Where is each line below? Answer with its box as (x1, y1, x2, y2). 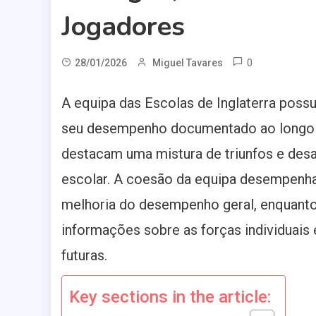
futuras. (61, 247, 107, 265)
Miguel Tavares (152, 57, 223, 69)
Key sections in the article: (69, 286, 271, 307)
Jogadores (61, 8, 185, 45)
